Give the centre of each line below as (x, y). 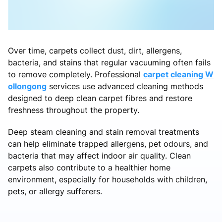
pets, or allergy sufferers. (55, 191)
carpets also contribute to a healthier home (89, 167)
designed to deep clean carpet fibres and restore (100, 98)
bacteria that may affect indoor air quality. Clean (99, 155)
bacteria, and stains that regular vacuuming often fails (109, 62)
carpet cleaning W (178, 74)
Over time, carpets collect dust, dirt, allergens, (95, 50)
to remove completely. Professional (76, 74)
